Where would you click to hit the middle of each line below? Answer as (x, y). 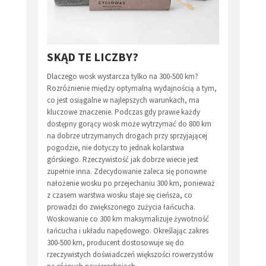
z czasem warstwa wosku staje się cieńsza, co (120, 195)
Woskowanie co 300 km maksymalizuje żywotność (128, 219)
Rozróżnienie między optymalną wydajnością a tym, (132, 88)
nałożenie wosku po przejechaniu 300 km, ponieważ (131, 183)
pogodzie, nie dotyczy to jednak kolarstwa (115, 148)
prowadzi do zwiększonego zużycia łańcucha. (121, 207)
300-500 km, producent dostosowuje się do (115, 243)
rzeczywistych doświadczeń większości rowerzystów (130, 255)
